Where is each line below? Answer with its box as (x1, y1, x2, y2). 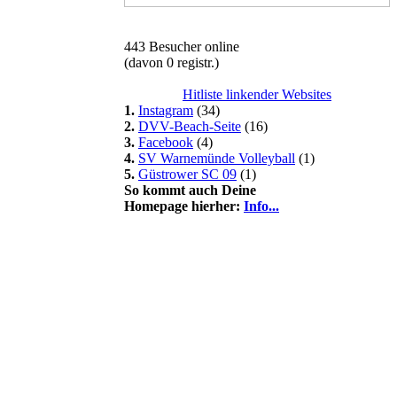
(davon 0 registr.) (124, 55, 219, 70)
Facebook (138, 135, 193, 150)
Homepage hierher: (124, 198, 244, 214)
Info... (244, 198, 279, 214)
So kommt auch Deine (124, 183, 256, 198)
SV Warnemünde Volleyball (138, 151, 295, 166)
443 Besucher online (124, 39, 239, 54)
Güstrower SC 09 (138, 167, 237, 182)
